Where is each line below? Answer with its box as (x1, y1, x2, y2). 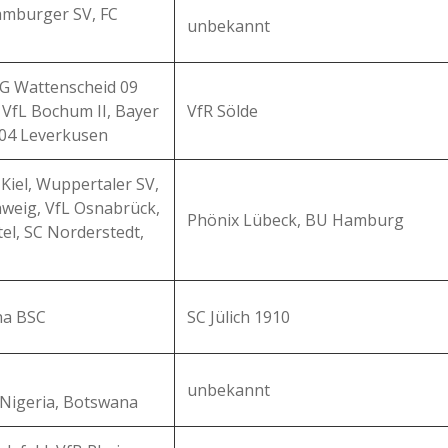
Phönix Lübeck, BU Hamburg (187, 209, 404, 231)
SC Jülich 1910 (187, 306, 290, 328)
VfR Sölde (187, 100, 258, 122)
